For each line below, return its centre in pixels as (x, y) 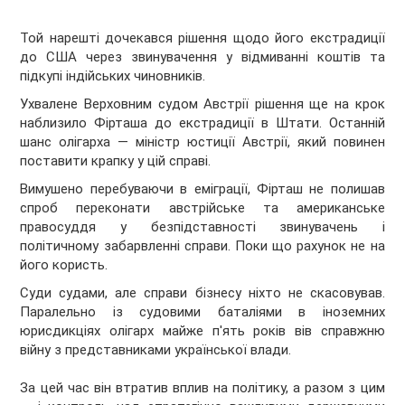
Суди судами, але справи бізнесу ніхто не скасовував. (202, 293)
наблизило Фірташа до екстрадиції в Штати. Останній (202, 123)
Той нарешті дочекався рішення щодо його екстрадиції (202, 38)
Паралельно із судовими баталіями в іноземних (202, 312)
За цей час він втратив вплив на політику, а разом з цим (202, 388)
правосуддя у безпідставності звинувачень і (202, 227)
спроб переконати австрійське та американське (202, 208)
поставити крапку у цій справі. (116, 161)
